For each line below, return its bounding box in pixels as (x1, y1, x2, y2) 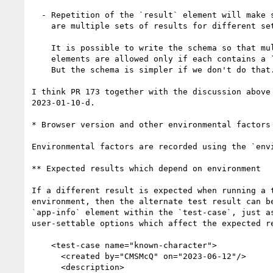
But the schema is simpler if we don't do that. (32, 65, 51, 74)
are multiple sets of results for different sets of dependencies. (32, 21, 51, 30)
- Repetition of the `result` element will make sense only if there (32, 10, 41, 19)
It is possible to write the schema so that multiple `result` (32, 43, 51, 52)
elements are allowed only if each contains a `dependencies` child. (32, 54, 51, 63)
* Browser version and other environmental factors (32, 119, 271, 129)
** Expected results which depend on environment (32, 163, 261, 173)
